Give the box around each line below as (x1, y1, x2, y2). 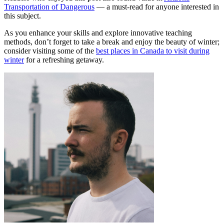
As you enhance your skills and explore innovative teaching (4, 28, 192, 37)
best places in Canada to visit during (96, 46, 209, 55)
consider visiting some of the (4, 46, 96, 55)
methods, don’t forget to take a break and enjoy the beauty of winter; (4, 37, 219, 46)
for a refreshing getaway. (24, 55, 104, 64)
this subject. (4, 11, 41, 20)
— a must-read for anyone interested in (94, 2, 219, 11)
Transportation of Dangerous (4, 2, 94, 11)
